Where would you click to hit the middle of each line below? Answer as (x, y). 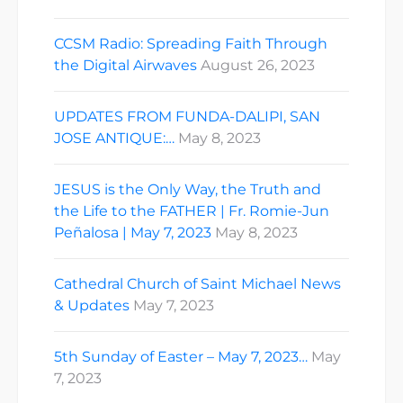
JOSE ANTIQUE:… (114, 138)
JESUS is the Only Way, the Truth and (188, 189)
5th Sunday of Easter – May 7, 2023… (181, 356)
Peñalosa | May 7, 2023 (133, 232)
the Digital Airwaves (125, 65)
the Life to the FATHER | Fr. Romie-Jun (192, 210)
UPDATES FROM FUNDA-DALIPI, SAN (187, 116)
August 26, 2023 (258, 65)
